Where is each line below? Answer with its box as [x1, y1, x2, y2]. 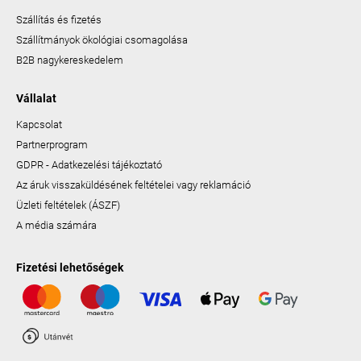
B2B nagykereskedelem [16, 53, 123, 66]
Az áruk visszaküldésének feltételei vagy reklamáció [16, 178, 251, 191]
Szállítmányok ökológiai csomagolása [16, 33, 188, 46]
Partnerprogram [16, 138, 88, 151]
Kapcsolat [16, 118, 62, 131]
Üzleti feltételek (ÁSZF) [16, 198, 120, 211]
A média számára [16, 218, 97, 231]
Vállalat [16, 91, 56, 105]
